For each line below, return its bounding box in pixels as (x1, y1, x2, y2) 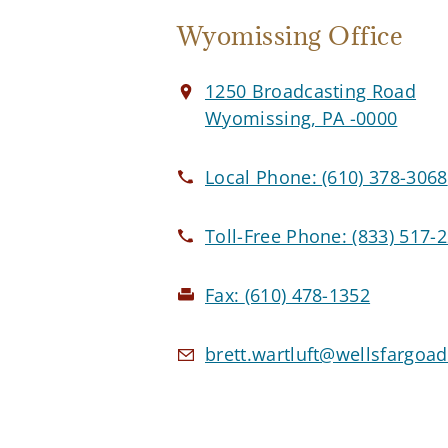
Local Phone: (205, 165, 323, 190)
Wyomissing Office (177, 19, 404, 53)
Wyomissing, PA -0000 (205, 106, 398, 131)
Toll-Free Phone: (205, 224, 353, 249)
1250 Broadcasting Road (205, 79, 417, 104)
